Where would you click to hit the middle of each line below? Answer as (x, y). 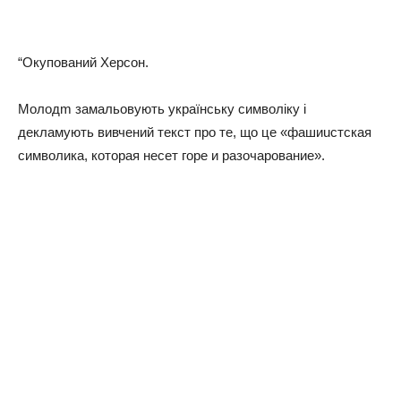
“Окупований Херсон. (83, 62)
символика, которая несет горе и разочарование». (171, 155)
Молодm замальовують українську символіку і (162, 108)
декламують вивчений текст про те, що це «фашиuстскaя (195, 132)
